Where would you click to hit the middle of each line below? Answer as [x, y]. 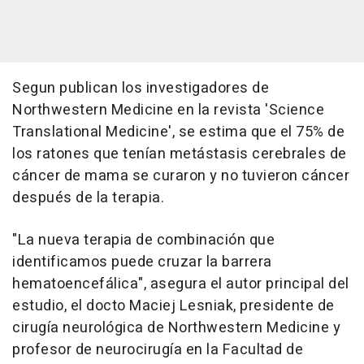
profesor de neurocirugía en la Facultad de [158, 349]
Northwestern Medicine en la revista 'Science [168, 110]
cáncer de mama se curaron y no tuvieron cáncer [181, 175]
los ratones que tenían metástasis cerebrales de [180, 154]
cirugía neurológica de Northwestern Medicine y [176, 327]
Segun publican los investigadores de [141, 88]
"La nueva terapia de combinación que [143, 240]
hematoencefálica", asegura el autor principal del [181, 284]
